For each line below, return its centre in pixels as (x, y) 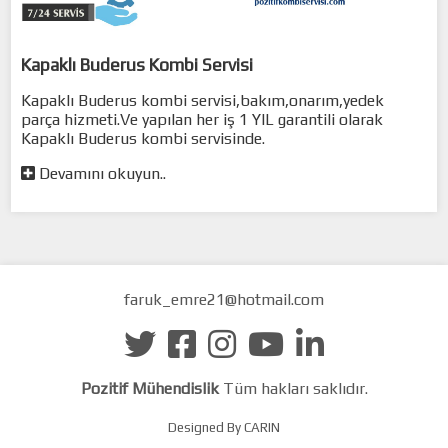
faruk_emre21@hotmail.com (224, 299)
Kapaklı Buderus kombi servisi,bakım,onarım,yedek (203, 100)
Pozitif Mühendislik (149, 388)
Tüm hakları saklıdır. (293, 388)
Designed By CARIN (224, 427)
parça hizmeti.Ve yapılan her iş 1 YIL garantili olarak (202, 119)
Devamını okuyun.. (101, 173)
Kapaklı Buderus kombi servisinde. (143, 138)
